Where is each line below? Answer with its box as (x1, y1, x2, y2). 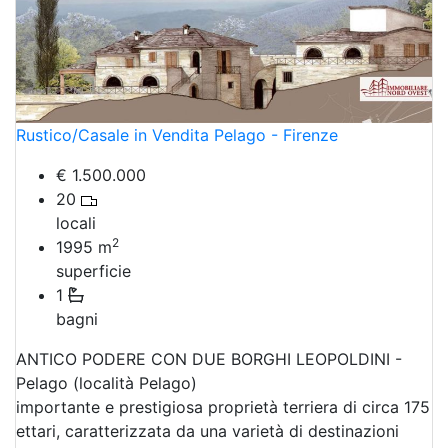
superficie (56, 261, 131, 281)
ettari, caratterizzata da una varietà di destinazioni (16, 421, 399, 441)
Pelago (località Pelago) (16, 373, 197, 393)
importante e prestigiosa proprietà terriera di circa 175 (16, 397, 430, 417)
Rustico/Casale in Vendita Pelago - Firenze (16, 125, 338, 145)
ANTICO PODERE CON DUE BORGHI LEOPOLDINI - (16, 349, 402, 369)
